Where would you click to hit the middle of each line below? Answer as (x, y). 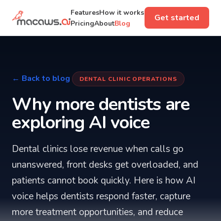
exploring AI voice (81, 123)
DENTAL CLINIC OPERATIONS (129, 79)
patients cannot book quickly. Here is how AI (104, 181)
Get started (177, 18)
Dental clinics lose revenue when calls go (98, 149)
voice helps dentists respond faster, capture (101, 196)
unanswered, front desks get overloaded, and (105, 165)
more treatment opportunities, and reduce (97, 212)
